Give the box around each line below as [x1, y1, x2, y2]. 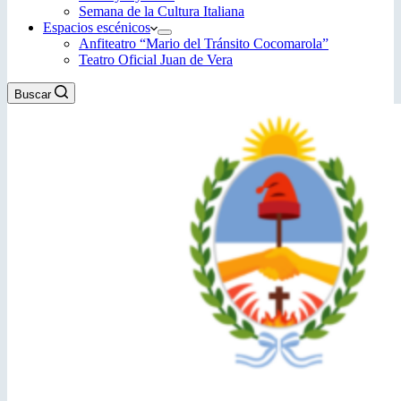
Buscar [14, 88, 51, 101]
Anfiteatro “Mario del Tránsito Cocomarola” [79, 36, 328, 51]
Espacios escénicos [43, 20, 150, 35]
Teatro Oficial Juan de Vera [79, 52, 233, 67]
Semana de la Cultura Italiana [79, 4, 244, 19]
